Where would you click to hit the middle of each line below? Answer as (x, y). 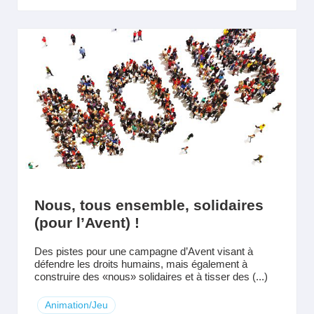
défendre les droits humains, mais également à (141, 264)
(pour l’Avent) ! (87, 223)
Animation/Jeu (76, 305)
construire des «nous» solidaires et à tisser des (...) (151, 277)
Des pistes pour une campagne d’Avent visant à (144, 251)
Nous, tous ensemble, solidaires (149, 205)
